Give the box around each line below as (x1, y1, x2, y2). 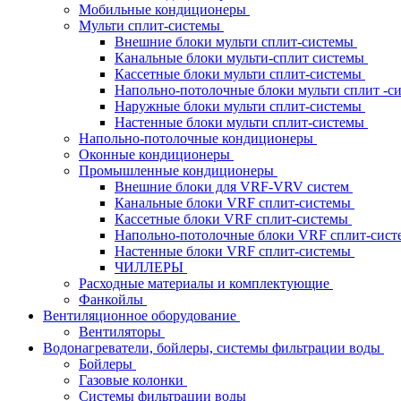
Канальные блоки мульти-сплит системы (115, 50, 368, 65)
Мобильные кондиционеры (79, 2, 250, 17)
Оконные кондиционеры (79, 147, 234, 162)
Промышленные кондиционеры (79, 163, 277, 178)
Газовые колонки (79, 372, 187, 388)
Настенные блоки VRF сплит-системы (115, 243, 354, 259)
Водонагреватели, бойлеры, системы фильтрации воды (43, 340, 384, 355)
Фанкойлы (79, 292, 147, 307)
